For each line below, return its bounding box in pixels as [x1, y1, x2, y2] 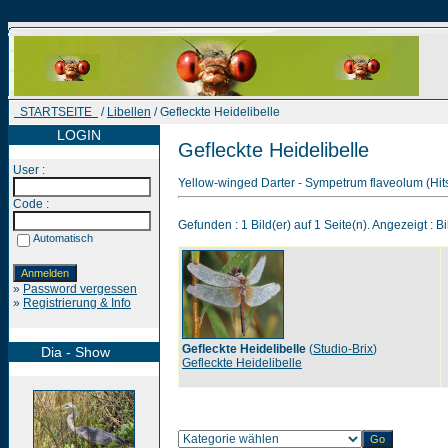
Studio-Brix [313, 342, 373, 356]
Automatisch [33, 232, 93, 244]
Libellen [107, 105, 151, 119]
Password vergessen [23, 282, 137, 296]
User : [13, 163, 45, 177]
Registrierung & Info [23, 296, 131, 310]
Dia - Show [13, 344, 110, 360]
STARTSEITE [14, 105, 98, 119]
